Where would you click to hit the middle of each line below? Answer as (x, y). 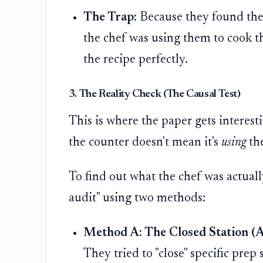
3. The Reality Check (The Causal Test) (154, 95)
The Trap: (110, 17)
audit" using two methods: (137, 198)
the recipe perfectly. (136, 60)
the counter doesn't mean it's (145, 143)
